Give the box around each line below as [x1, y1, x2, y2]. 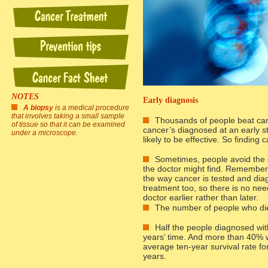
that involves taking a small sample [11, 112, 124, 120]
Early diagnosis [143, 96, 198, 105]
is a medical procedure [53, 103, 129, 112]
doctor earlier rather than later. [143, 193, 258, 202]
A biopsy [23, 103, 53, 112]
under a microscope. [11, 129, 78, 137]
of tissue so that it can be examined [11, 120, 125, 129]
